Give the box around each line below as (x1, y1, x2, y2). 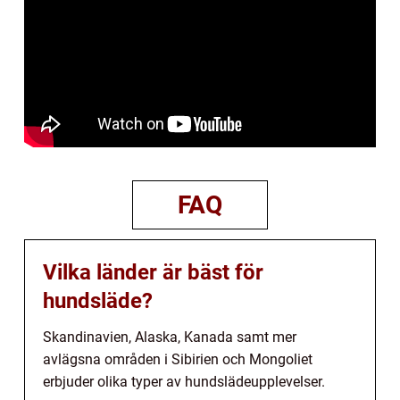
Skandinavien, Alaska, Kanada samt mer (43, 328, 296, 346)
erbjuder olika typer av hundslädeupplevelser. (43, 372, 325, 390)
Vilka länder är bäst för (43, 259, 263, 285)
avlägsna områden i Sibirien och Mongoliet (43, 350, 312, 368)
